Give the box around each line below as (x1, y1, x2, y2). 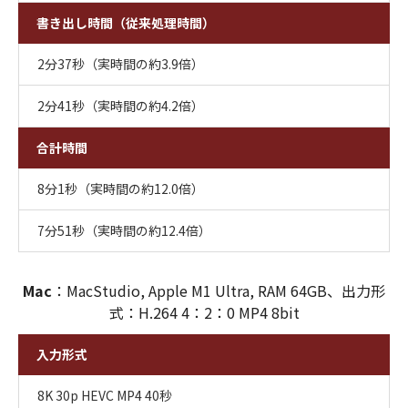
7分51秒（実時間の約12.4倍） (37, 221, 211, 240)
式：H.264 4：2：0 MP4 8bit (108, 301, 300, 324)
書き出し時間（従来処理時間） (36, 14, 215, 33)
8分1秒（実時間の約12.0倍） (37, 179, 204, 199)
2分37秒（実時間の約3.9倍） (37, 55, 204, 74)
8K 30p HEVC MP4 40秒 (37, 386, 172, 405)
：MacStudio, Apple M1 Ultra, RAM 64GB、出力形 (52, 280, 385, 302)
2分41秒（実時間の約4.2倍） (37, 97, 204, 116)
